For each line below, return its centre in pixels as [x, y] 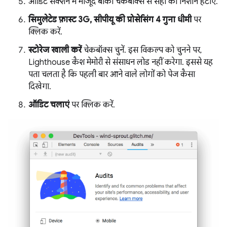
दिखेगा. [40, 87]
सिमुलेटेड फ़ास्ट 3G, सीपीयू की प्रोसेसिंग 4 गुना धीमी [110, 20]
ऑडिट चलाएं [49, 105]
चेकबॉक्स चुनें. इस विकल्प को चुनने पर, [142, 50]
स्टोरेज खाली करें [55, 50]
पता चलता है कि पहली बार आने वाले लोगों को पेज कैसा [112, 74]
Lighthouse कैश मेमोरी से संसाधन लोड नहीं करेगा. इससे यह [121, 62]
